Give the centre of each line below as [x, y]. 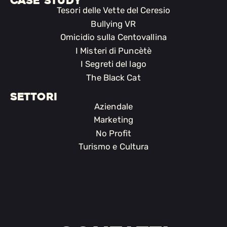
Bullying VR [113, 24]
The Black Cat [113, 77]
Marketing [113, 120]
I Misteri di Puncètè [113, 50]
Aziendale [113, 106]
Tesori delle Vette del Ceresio [113, 10]
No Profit [113, 133]
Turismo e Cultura [113, 147]
